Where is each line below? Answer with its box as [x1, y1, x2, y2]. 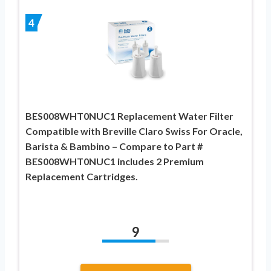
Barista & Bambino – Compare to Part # [25, 140, 203, 152]
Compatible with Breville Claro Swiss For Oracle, [25, 125, 243, 137]
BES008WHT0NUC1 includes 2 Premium [25, 155, 204, 167]
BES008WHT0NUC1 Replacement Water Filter [25, 109, 233, 122]
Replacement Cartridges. [25, 170, 138, 182]
